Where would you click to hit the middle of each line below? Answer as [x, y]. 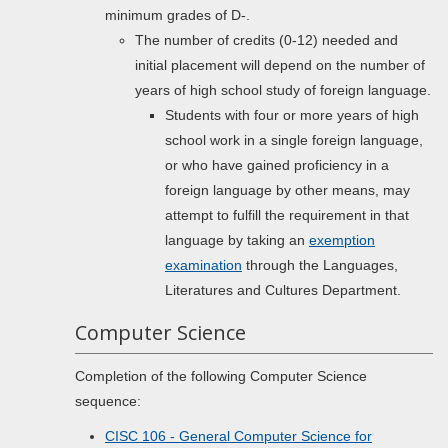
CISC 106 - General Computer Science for [238, 436]
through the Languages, [320, 265]
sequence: [108, 401]
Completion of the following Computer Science [221, 376]
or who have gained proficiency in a [277, 165]
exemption [342, 240]
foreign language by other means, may [287, 190]
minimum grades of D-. [177, 15]
